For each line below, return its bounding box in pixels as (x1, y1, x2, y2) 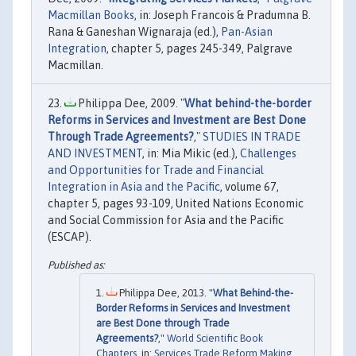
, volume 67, (220, 180, 279, 194)
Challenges (240, 147, 296, 161)
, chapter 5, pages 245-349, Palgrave (106, 42, 292, 56)
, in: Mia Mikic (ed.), (142, 147, 240, 161)
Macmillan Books (48, 9, 134, 22)
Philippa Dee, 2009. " (75, 97, 184, 110)
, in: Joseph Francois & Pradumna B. (134, 9, 311, 22)
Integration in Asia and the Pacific (48, 180, 220, 194)
